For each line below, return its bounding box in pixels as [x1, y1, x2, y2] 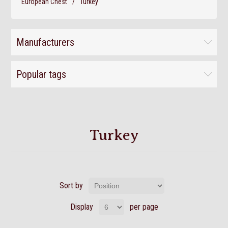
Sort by [60, 181, 83, 190]
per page [129, 202, 158, 212]
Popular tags [16, 68, 67, 80]
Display [70, 202, 93, 212]
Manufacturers [16, 36, 75, 48]
